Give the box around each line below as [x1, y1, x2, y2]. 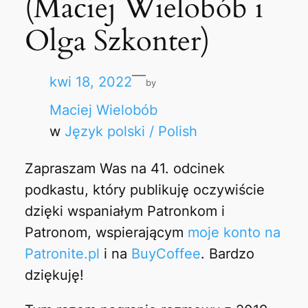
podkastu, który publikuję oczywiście [24, 181, 265, 198]
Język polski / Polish [64, 123, 197, 140]
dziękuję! [24, 266, 84, 283]
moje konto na [187, 223, 280, 241]
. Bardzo [200, 245, 254, 262]
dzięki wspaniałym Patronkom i [24, 202, 225, 219]
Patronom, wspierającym [24, 223, 188, 241]
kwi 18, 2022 [49, 74, 132, 91]
